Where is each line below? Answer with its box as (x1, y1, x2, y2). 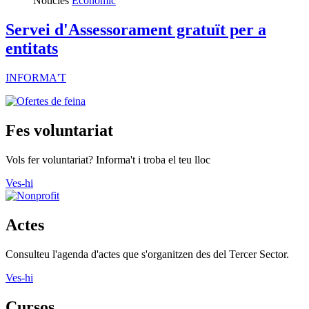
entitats (6, 39, 58, 58)
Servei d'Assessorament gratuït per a (6, 21, 266, 39)
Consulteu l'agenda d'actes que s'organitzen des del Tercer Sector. (6, 248, 289, 260)
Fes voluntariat (6, 121, 113, 140)
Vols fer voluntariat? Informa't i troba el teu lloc (6, 153, 210, 166)
